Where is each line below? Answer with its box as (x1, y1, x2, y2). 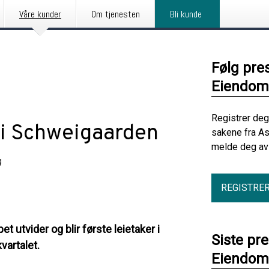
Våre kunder (19, 8, 61, 20)
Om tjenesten (91, 8, 140, 20)
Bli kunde (170, 8, 202, 20)
